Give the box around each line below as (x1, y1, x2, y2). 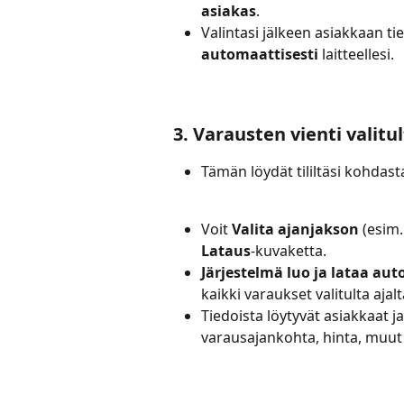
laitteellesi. (318, 43, 394, 64)
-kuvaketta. (251, 241, 326, 262)
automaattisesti (201, 43, 318, 64)
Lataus (201, 241, 251, 262)
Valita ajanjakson (232, 219, 359, 240)
